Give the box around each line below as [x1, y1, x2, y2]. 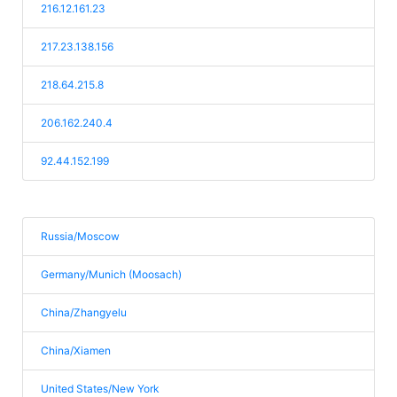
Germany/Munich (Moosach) [41, 268, 182, 281]
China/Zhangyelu [41, 306, 127, 319]
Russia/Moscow [41, 230, 120, 243]
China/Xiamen [41, 344, 111, 357]
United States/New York [41, 382, 160, 395]
